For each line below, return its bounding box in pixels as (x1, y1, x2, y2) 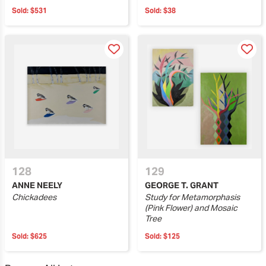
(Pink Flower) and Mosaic (145, 202, 237, 214)
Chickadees (12, 192, 56, 203)
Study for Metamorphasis (145, 192, 240, 203)
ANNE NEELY (12, 180, 62, 191)
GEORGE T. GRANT (145, 180, 218, 191)
